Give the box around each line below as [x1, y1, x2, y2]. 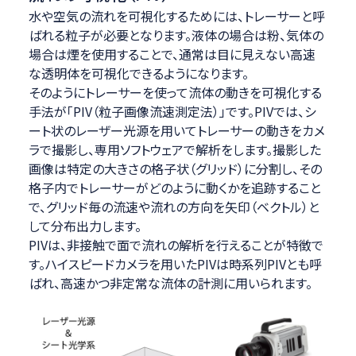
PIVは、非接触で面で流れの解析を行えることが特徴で [28, 235, 323, 255]
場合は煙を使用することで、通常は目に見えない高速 [28, 44, 315, 64]
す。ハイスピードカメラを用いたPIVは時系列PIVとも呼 [28, 254, 322, 274]
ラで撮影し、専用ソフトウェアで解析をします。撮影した [28, 140, 321, 160]
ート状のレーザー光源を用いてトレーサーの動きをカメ [28, 121, 325, 141]
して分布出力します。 [28, 216, 141, 236]
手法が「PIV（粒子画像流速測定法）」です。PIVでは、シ [28, 102, 316, 122]
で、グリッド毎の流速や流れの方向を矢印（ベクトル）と [28, 197, 319, 217]
